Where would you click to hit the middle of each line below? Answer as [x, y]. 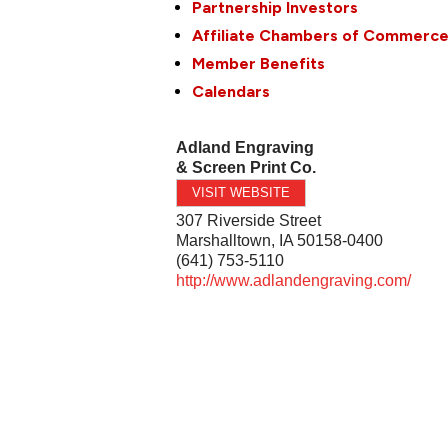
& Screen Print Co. [246, 167]
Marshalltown [224, 240]
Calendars [231, 91]
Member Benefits [259, 63]
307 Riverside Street [249, 220]
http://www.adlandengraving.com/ [294, 280]
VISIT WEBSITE [241, 192]
